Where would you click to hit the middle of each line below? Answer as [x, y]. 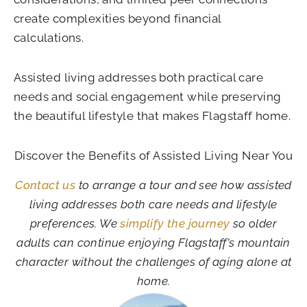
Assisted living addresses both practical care [138, 77]
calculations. [49, 38]
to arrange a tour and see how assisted [184, 185]
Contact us [46, 185]
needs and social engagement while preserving [148, 96]
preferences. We [75, 223]
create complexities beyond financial [118, 19]
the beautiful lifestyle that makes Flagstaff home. [152, 115]
